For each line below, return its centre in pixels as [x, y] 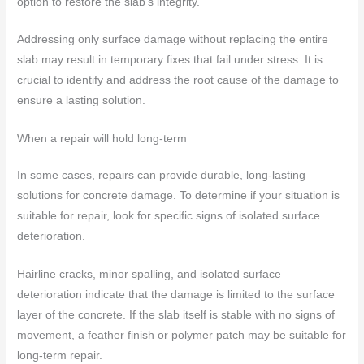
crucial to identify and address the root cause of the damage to [178, 80]
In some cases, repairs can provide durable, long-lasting [162, 175]
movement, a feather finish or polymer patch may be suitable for [182, 336]
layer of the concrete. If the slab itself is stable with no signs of [176, 315]
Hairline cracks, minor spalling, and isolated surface [149, 275]
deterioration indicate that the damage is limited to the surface [176, 295]
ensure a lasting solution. [82, 101]
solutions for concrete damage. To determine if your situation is [179, 196]
